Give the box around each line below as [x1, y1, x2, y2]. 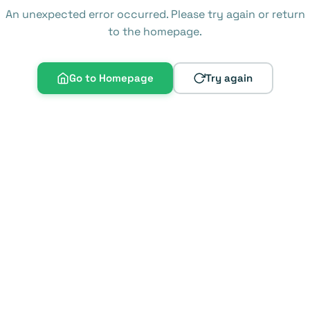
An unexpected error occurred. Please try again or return [5, 6, 305, 21]
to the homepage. [108, 24, 202, 39]
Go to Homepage [69, 71, 154, 85]
